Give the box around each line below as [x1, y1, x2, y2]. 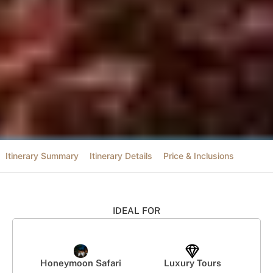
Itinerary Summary [5, 151, 79, 161]
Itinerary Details [90, 151, 152, 161]
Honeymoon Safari [40, 257, 121, 268]
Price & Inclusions [163, 151, 234, 161]
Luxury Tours [163, 257, 221, 268]
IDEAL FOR [113, 205, 160, 216]
